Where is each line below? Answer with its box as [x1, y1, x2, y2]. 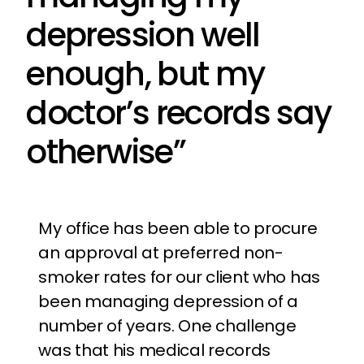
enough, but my [26, 51, 265, 97]
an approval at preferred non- [38, 241, 284, 264]
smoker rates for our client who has [38, 266, 320, 288]
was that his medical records [38, 339, 271, 362]
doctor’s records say [26, 90, 331, 136]
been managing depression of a [38, 290, 298, 313]
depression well [26, 12, 260, 58]
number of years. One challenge [38, 314, 297, 337]
